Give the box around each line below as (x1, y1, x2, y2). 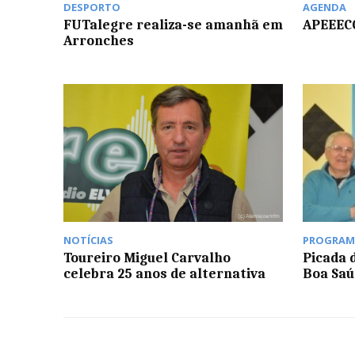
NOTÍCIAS (63, 233, 113, 248)
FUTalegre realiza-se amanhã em (63, 16, 283, 32)
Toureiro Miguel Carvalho (63, 250, 231, 266)
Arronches (63, 32, 134, 48)
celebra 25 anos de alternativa (63, 265, 265, 282)
